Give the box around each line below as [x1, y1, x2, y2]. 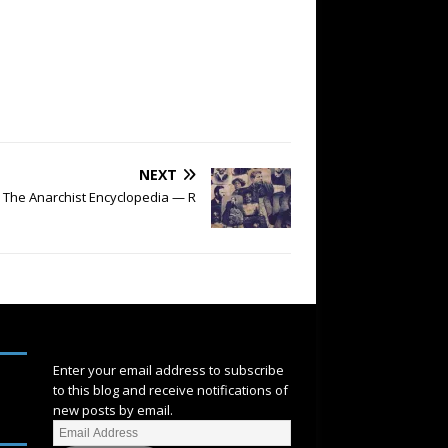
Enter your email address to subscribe [52, 361, 284, 379]
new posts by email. [52, 401, 173, 419]
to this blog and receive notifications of [52, 381, 288, 399]
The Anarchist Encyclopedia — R [3, 188, 196, 206]
